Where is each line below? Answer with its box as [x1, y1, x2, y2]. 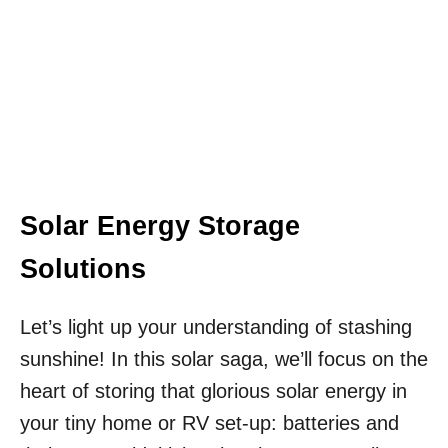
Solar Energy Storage [20, 211, 300, 242]
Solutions [20, 254, 146, 285]
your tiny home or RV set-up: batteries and [20, 412, 399, 435]
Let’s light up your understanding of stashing [20, 316, 412, 339]
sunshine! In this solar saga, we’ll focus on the [20, 348, 428, 371]
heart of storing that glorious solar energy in [20, 380, 407, 403]
